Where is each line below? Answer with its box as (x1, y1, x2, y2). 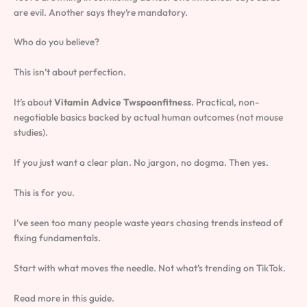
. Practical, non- (191, 96, 259, 109)
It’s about (14, 96, 54, 109)
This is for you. (14, 186, 75, 199)
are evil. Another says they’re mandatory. (14, 5, 188, 19)
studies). (14, 126, 48, 139)
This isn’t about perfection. (14, 66, 126, 79)
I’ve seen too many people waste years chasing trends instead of (14, 216, 283, 229)
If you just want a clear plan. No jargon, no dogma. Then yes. (14, 156, 269, 169)
